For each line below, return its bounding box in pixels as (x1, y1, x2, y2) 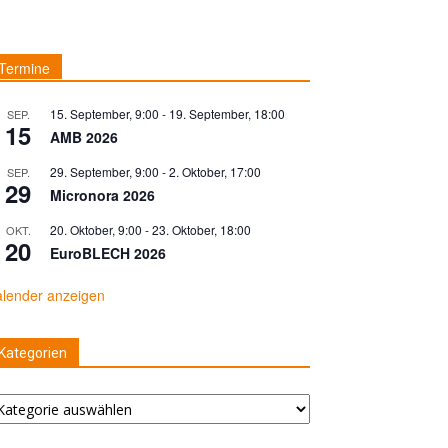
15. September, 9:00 (50, 105, 159, 122)
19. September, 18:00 (169, 105, 285, 122)
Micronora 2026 (50, 185, 155, 205)
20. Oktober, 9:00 (50, 221, 142, 238)
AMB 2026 (50, 127, 118, 147)
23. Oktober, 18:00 (152, 221, 251, 238)
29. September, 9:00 (50, 163, 159, 180)
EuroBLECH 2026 (50, 243, 166, 263)
